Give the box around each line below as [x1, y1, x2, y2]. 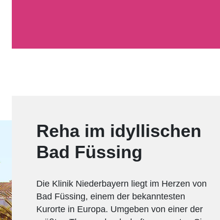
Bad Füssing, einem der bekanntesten [36, 192, 185, 202]
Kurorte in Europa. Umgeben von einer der [36, 204, 203, 215]
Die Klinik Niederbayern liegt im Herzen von [36, 179, 207, 189]
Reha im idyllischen [36, 120, 201, 141]
